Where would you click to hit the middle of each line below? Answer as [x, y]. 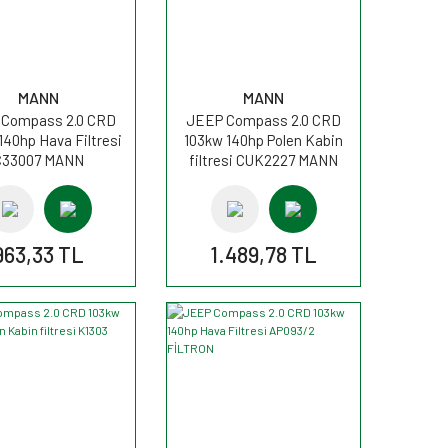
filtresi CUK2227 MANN [263, 159]
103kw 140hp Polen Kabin [263, 139]
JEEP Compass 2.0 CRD [263, 119]
